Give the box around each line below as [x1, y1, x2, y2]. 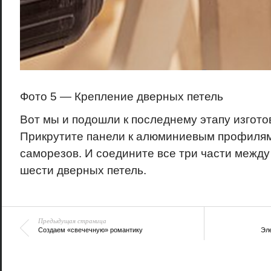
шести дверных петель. [19, 163, 146, 177]
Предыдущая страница [38, 215, 106, 225]
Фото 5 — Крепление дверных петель [19, 90, 223, 103]
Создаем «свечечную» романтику [38, 226, 143, 233]
